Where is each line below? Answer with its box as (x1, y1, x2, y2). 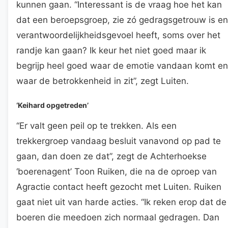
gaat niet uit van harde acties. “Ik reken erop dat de (16, 196, 226, 207)
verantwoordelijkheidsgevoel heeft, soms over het (16, 30, 220, 40)
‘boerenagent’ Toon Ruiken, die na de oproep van (16, 166, 217, 177)
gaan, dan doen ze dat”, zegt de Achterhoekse (16, 151, 207, 161)
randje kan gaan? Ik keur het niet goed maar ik (16, 45, 206, 55)
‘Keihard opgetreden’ (16, 100, 89, 109)
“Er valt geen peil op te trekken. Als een (16, 120, 177, 131)
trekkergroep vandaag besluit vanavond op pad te (16, 135, 221, 146)
